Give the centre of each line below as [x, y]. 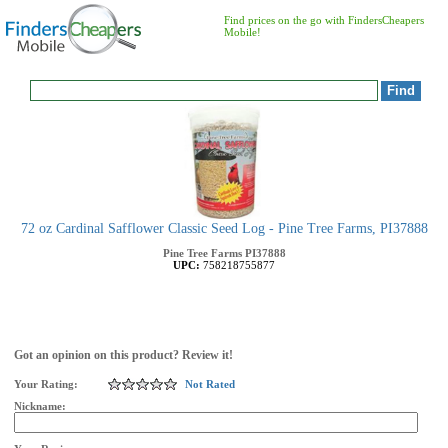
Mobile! [242, 32]
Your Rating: [46, 384]
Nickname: [41, 406]
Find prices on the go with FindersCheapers [324, 20]
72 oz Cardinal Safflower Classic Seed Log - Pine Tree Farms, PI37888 [224, 228]
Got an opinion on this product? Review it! [123, 355]
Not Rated [210, 384]
